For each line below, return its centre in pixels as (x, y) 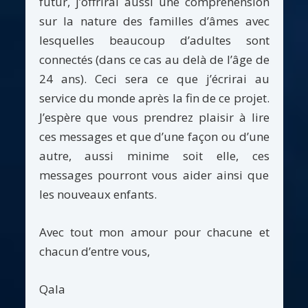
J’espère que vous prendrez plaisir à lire (154, 118)
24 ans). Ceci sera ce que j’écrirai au (154, 79)
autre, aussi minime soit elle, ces (154, 156)
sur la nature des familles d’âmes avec (154, 21)
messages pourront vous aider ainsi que (154, 175)
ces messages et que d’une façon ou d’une (154, 137)
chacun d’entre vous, (94, 252)
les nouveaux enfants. (98, 195)
